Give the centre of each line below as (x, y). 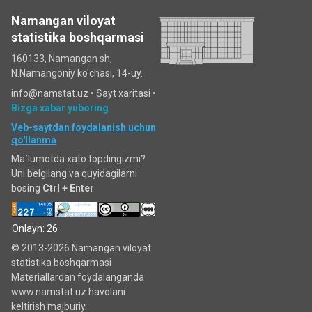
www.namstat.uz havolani (68, 292)
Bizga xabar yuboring (60, 108)
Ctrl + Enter (68, 188)
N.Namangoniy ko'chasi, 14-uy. (77, 73)
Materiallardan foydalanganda (78, 277)
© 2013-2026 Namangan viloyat (81, 248)
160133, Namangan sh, (62, 58)
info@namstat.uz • (54, 93)
